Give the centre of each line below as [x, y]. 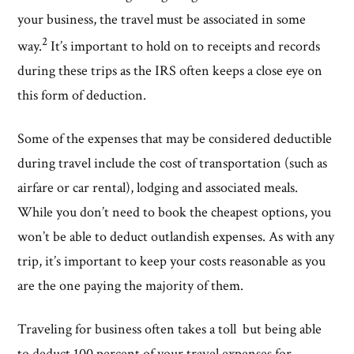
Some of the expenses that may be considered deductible [175, 138]
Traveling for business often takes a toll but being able [170, 329]
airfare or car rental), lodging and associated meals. [158, 187]
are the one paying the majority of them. [132, 285]
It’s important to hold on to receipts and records [184, 46]
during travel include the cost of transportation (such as [173, 163]
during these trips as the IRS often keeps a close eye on [170, 70]
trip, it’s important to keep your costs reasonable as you [172, 261]
